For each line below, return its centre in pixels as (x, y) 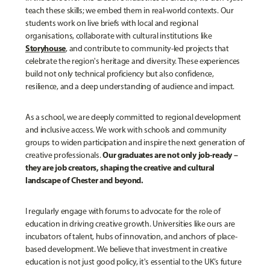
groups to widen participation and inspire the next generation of (135, 142)
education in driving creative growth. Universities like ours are (130, 224)
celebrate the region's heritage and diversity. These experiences (132, 61)
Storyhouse (46, 48)
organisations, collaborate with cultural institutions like (118, 36)
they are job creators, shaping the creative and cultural (120, 167)
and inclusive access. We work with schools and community (126, 130)
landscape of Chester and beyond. (84, 180)
